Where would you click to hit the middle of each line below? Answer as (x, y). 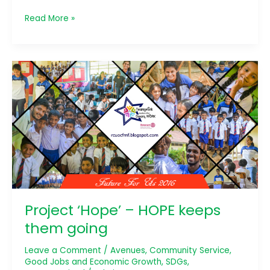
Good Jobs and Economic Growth (93, 262)
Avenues (127, 250)
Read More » (49, 18)
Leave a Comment (63, 250)
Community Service (189, 250)
